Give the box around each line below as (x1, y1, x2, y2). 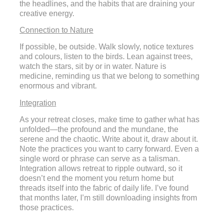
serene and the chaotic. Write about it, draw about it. (20, 135, 198, 144)
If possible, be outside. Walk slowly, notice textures (20, 43, 194, 51)
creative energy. (20, 9, 74, 18)
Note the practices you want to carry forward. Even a (20, 145, 199, 153)
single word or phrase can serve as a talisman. (20, 154, 180, 163)
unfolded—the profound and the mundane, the (20, 125, 178, 134)
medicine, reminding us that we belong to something (20, 72, 199, 81)
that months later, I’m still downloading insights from (20, 194, 197, 202)
